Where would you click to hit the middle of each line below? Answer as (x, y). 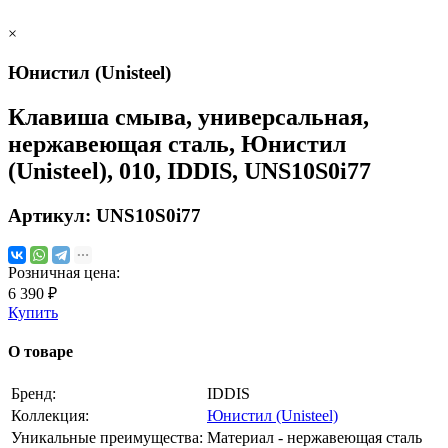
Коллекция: (50, 416)
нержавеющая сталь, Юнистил (177, 144)
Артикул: (52, 215)
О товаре (40, 351)
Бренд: (33, 394)
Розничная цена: (64, 272)
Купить (33, 312)
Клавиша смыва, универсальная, (188, 117)
